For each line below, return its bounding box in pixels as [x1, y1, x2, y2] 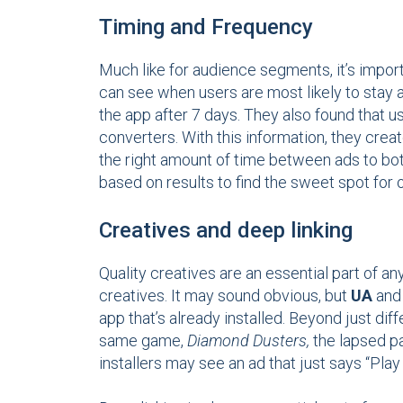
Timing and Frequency [98, 13, 313, 40]
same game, [98, 331, 187, 350]
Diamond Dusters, [186, 331, 309, 350]
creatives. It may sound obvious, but [98, 286, 351, 305]
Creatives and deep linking [98, 218, 353, 243]
